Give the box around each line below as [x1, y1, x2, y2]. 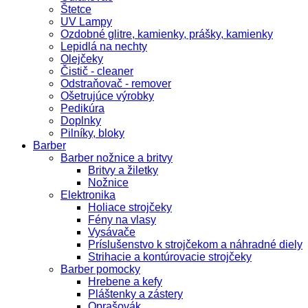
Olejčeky [60, 52, 103, 65]
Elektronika [60, 188, 115, 201]
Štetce [60, 3, 91, 15]
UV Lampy [60, 15, 112, 27]
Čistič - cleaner [60, 65, 133, 77]
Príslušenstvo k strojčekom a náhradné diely [88, 238, 302, 250]
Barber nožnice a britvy [60, 151, 173, 164]
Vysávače [88, 225, 135, 238]
